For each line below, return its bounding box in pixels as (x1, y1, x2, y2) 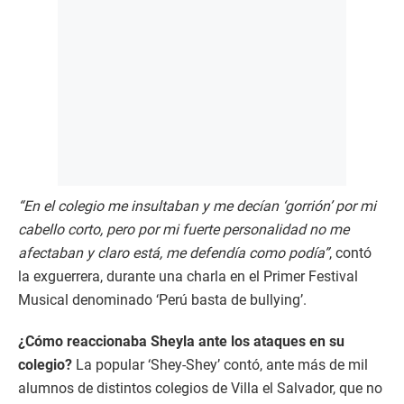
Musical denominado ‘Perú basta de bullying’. (18, 291, 307, 309)
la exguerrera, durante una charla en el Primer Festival (18, 268, 358, 286)
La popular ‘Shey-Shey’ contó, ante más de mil (72, 356, 368, 374)
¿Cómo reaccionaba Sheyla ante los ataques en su (18, 333, 344, 351)
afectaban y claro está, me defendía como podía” (18, 244, 329, 262)
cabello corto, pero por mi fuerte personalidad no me (18, 221, 349, 239)
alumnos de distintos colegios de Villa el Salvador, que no (18, 380, 382, 398)
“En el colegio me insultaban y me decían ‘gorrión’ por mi (18, 197, 376, 216)
